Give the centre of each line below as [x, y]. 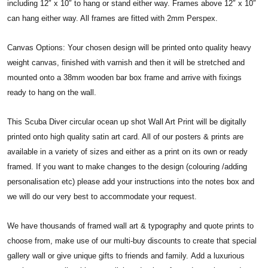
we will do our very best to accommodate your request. [102, 196]
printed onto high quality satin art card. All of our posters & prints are [125, 136]
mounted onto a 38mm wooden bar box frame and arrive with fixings [124, 77]
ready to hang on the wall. [52, 92]
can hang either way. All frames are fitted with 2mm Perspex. [112, 18]
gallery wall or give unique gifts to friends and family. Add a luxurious [126, 255]
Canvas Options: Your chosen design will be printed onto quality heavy [129, 47]
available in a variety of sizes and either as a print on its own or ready [127, 151]
